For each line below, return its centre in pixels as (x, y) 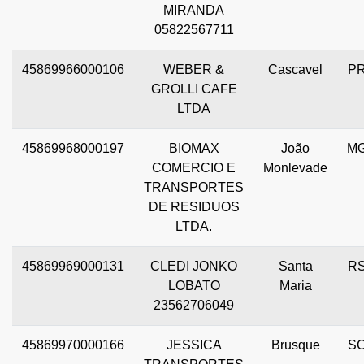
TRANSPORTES (194, 188)
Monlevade (295, 168)
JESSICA (194, 345)
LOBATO (194, 286)
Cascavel (295, 70)
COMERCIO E (194, 168)
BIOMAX (194, 149)
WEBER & (194, 70)
